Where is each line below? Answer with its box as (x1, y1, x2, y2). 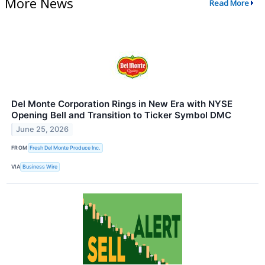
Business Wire (22, 163, 58, 170)
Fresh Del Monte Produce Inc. (30, 144, 101, 151)
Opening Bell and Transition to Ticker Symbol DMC (11, 109, 231, 121)
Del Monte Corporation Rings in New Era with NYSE (11, 98, 232, 109)
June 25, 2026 (16, 125, 69, 134)
